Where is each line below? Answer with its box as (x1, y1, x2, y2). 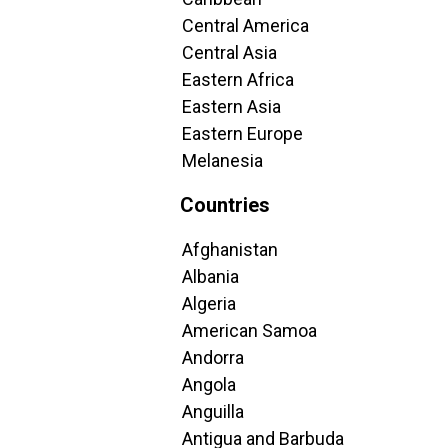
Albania (182, 266, 239, 287)
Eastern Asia (182, 96, 281, 117)
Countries (180, 193, 270, 217)
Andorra (182, 347, 244, 368)
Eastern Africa (182, 69, 294, 90)
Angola (182, 374, 236, 395)
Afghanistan (182, 239, 278, 260)
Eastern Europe (182, 123, 303, 144)
